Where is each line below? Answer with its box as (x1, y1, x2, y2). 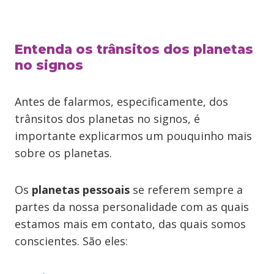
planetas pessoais (32, 182, 130, 197)
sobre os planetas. (15, 146, 112, 160)
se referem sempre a (130, 182, 243, 197)
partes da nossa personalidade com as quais (15, 199, 249, 214)
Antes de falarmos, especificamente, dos (15, 94, 228, 109)
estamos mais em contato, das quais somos (15, 217, 246, 231)
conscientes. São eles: (15, 234, 128, 248)
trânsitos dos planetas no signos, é (15, 111, 200, 126)
